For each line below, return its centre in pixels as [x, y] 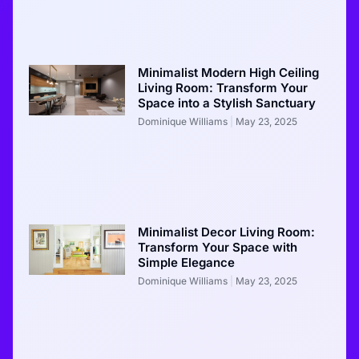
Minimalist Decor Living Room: [227, 232]
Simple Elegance [187, 262]
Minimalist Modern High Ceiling [229, 72]
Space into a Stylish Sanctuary [227, 103]
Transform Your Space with [218, 247]
